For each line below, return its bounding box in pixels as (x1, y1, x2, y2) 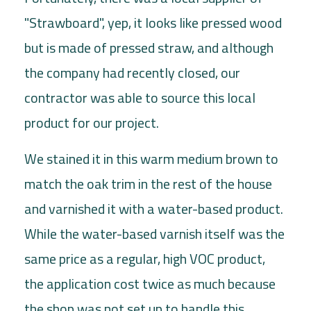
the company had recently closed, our (24, 61, 240, 83)
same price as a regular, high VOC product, (24, 247, 265, 269)
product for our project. (24, 111, 159, 133)
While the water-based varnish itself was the (24, 222, 285, 244)
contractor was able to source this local (24, 86, 255, 108)
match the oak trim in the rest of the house (24, 172, 272, 194)
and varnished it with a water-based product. (24, 197, 283, 219)
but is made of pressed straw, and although (24, 36, 274, 58)
